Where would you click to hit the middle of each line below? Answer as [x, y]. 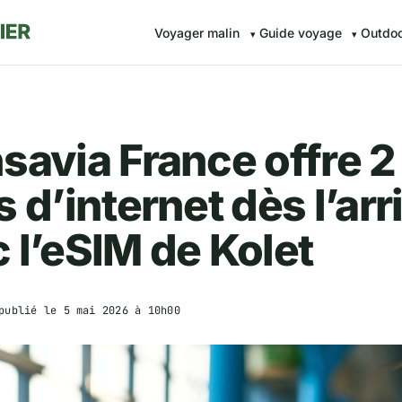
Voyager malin [197, 33]
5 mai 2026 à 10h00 [122, 310]
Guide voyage [300, 33]
